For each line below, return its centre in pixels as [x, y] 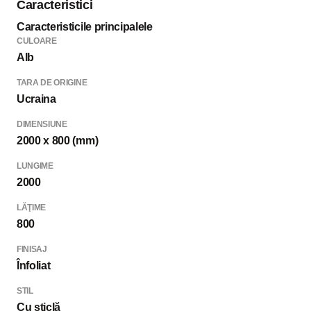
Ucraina [36, 99]
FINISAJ [32, 249]
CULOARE [37, 41]
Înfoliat [34, 265]
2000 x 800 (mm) [58, 140]
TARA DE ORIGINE [52, 82]
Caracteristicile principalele [85, 26]
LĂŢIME [32, 207]
